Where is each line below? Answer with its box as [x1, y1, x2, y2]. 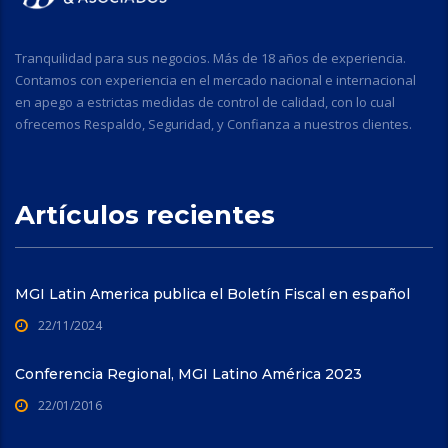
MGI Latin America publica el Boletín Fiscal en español [15, 284, 410, 303]
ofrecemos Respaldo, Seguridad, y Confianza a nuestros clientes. [15, 114, 412, 133]
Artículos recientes [15, 198, 275, 231]
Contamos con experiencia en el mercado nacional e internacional [15, 70, 416, 89]
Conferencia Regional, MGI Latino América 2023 [15, 364, 362, 383]
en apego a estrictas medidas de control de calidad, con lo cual [15, 92, 395, 111]
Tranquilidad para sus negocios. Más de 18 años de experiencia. [15, 48, 406, 67]
